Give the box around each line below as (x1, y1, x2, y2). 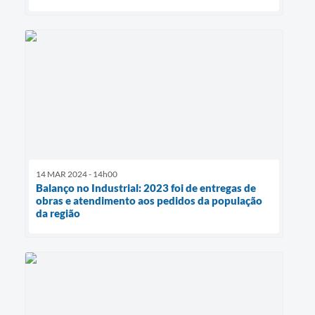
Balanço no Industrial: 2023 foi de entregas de (36, 181, 256, 194)
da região (36, 206, 80, 219)
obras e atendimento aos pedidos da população (36, 193, 262, 207)
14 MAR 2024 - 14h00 (36, 168, 117, 179)
